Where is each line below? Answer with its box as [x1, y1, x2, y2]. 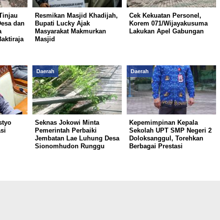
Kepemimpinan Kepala [129, 119, 198, 126]
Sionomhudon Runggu [34, 142, 105, 150]
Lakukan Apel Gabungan [129, 27, 204, 35]
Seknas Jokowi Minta [34, 119, 99, 126]
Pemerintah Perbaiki [34, 127, 97, 134]
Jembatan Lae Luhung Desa [34, 135, 119, 142]
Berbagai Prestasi [129, 142, 183, 150]
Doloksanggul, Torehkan [129, 135, 203, 142]
